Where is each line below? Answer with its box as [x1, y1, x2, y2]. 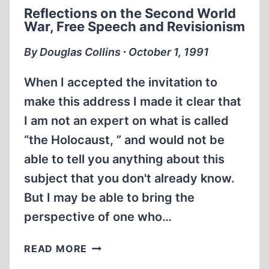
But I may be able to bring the [24, 190, 195, 205]
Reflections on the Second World [24, 5, 236, 21]
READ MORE [24, 243, 88, 255]
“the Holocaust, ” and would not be [24, 133, 225, 147]
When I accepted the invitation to [24, 75, 217, 89]
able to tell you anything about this [24, 152, 225, 166]
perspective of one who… [24, 210, 172, 224]
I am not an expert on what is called [24, 113, 229, 128]
